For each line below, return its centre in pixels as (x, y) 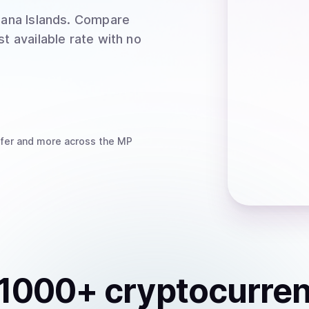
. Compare (99, 20)
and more (38, 141)
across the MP (97, 141)
